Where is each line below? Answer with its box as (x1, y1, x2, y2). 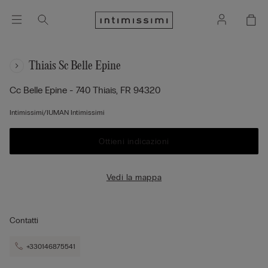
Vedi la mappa (106, 172, 162, 182)
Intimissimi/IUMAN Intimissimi (10, 108, 105, 117)
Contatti (10, 215, 38, 226)
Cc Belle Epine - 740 (10, 84, 93, 96)
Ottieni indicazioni (99, 136, 169, 147)
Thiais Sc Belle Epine (29, 59, 121, 72)
